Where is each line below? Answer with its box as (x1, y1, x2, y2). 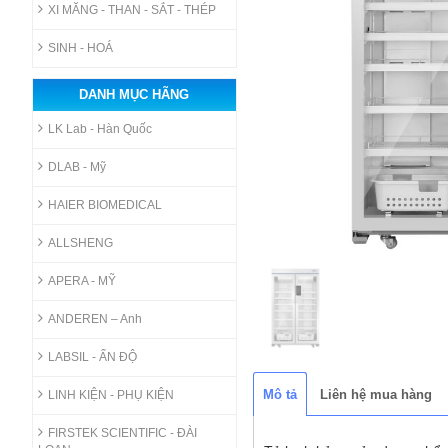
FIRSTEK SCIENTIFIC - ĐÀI (47, 425, 197, 440)
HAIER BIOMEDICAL (47, 197, 162, 212)
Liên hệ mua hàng (320, 387, 432, 403)
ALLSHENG (47, 235, 113, 250)
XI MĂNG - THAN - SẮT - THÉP (47, 2, 216, 17)
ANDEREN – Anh (47, 311, 142, 326)
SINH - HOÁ (47, 40, 113, 55)
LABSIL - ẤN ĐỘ (47, 349, 137, 364)
